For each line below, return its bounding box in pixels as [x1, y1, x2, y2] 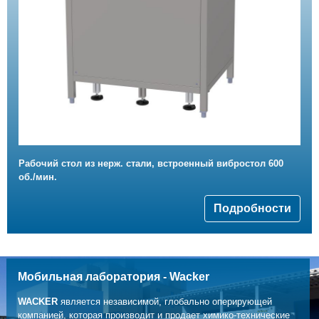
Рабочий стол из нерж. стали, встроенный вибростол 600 [19, 157, 283, 169]
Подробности [214, 202, 291, 214]
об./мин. [19, 171, 57, 182]
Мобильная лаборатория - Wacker [17, 271, 209, 283]
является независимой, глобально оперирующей [57, 296, 272, 308]
